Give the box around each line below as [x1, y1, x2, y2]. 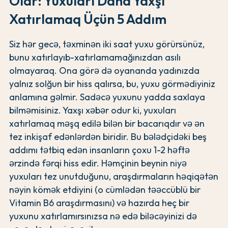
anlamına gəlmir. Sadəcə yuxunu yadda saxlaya [9, 91, 205, 103]
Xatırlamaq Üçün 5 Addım [9, 10, 166, 27]
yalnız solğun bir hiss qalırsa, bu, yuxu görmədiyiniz [9, 77, 215, 90]
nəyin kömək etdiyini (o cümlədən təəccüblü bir [9, 183, 201, 195]
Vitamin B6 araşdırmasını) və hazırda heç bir [9, 196, 189, 209]
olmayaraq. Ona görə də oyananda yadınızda [9, 64, 199, 76]
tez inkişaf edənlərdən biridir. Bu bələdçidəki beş [9, 130, 207, 142]
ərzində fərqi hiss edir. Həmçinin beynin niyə [9, 157, 187, 169]
